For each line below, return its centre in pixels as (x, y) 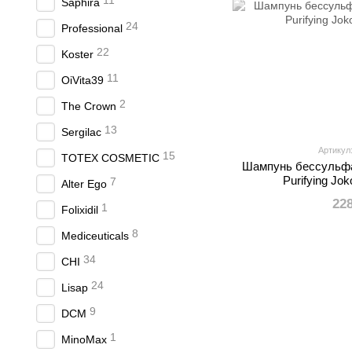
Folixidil (80, 210)
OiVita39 (82, 80)
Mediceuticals (95, 236)
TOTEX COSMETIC (110, 158)
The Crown (89, 106)
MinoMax (84, 339)
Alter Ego (84, 184)
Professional (92, 28)
